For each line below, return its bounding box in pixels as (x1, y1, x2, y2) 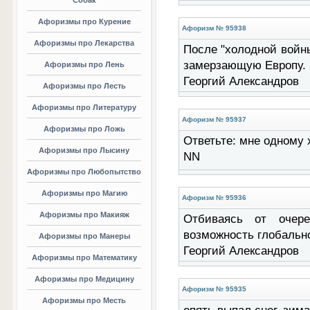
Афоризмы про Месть (42, 296, 126, 304)
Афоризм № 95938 (181, 24, 246, 32)
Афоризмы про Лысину (39, 146, 129, 154)
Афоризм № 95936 (181, 194, 246, 201)
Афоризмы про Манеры (38, 232, 130, 240)
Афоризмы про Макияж (39, 210, 129, 219)
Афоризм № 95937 (181, 116, 246, 123)
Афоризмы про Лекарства (34, 39, 134, 47)
